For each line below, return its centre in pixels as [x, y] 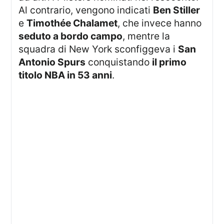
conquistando [119, 62]
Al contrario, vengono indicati [86, 10]
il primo [169, 62]
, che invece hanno [160, 23]
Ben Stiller [177, 10]
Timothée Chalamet [72, 23]
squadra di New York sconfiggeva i [98, 49]
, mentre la [146, 36]
